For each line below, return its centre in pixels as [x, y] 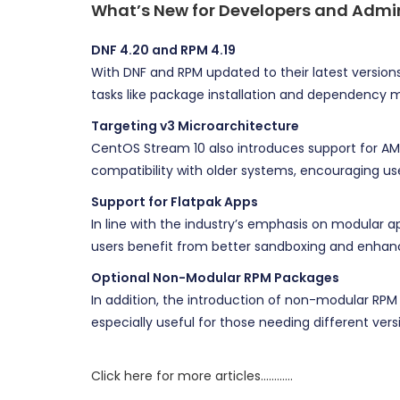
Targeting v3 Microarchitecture [195, 126]
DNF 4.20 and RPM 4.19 [163, 50]
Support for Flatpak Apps [175, 202]
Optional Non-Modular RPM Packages [215, 278]
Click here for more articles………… [192, 376]
